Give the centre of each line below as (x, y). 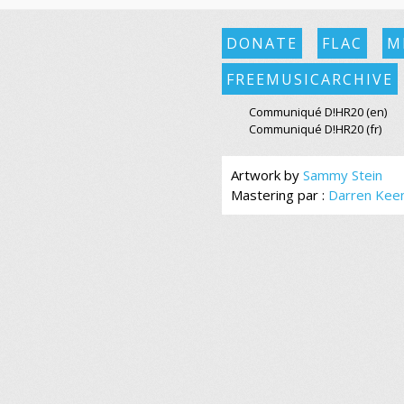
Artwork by (266, 175)
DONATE (262, 44)
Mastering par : (279, 195)
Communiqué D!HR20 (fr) (315, 129)
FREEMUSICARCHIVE (309, 79)
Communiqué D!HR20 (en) (317, 112)
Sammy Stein (342, 175)
